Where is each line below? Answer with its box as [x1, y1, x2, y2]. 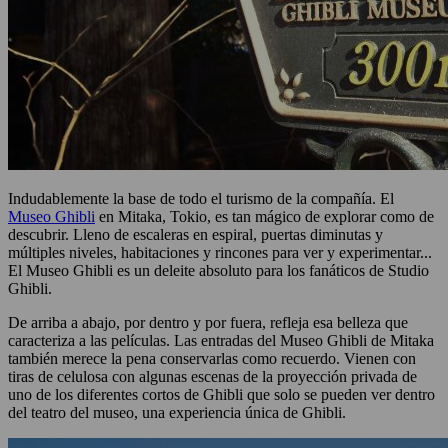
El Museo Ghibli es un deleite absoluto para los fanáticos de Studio [8, 262, 429, 280]
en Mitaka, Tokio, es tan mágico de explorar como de [95, 208, 434, 226]
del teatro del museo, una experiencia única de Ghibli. [8, 404, 350, 422]
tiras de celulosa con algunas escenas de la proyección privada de [8, 368, 417, 386]
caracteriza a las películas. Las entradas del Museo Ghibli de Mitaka [8, 332, 434, 350]
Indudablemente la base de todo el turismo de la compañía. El [8, 190, 394, 208]
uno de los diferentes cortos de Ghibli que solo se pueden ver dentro [8, 386, 435, 404]
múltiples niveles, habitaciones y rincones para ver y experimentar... [8, 244, 432, 262]
